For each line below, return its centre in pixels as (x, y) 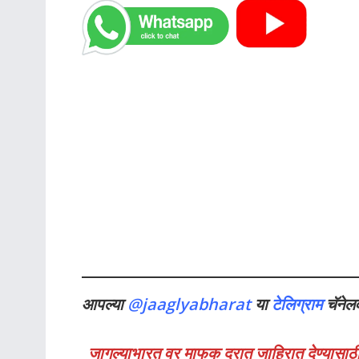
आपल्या (105, 304)
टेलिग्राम (299, 304)
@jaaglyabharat (189, 304)
